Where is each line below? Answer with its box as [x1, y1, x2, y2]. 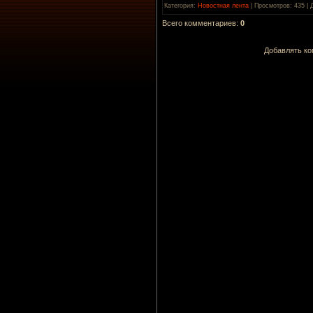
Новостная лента [198, 1, 249, 9]
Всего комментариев [162, 18, 236, 27]
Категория [164, 1, 194, 9]
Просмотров [254, 1, 290, 9]
